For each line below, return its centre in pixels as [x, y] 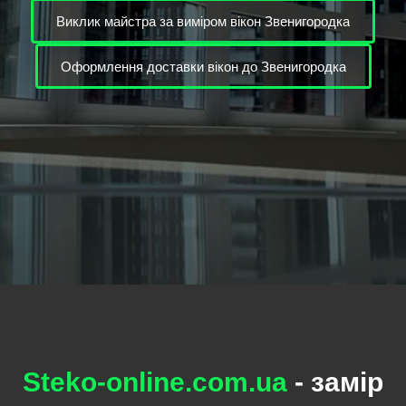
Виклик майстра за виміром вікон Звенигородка [203, 21]
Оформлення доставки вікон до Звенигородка [203, 66]
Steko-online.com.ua [155, 382]
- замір [335, 382]
